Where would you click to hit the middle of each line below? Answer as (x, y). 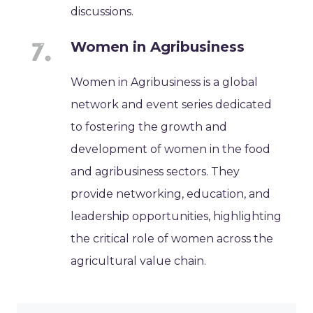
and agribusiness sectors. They (155, 171)
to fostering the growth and (149, 126)
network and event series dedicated (172, 104)
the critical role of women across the (172, 238)
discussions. (102, 11)
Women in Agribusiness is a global (165, 82)
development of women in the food (171, 149)
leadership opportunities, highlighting (176, 216)
